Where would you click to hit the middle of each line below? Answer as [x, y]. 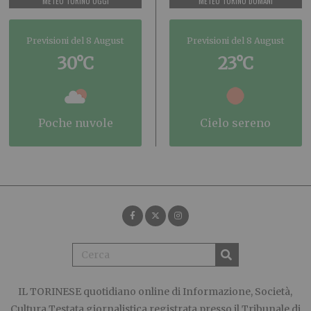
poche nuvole [79, 123]
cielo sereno [239, 123]
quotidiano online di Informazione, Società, [187, 292]
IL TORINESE [50, 292]
